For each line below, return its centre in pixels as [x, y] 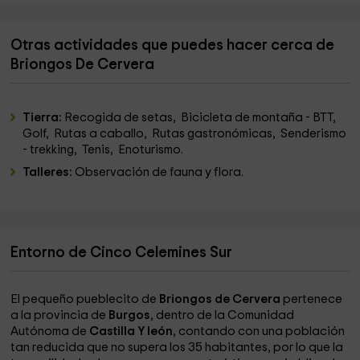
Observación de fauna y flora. [161, 173]
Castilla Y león [131, 332]
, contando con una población [259, 332]
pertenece [312, 300]
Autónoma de [50, 332]
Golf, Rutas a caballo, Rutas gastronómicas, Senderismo [185, 134]
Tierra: [44, 118]
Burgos [130, 316]
